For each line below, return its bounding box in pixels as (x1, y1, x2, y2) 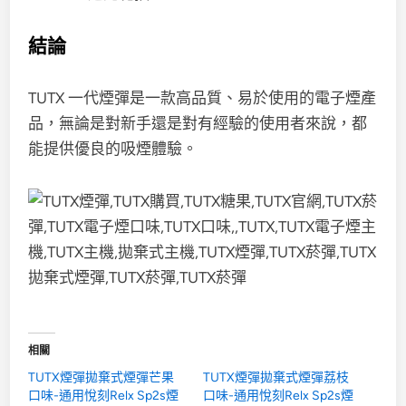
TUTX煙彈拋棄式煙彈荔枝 (203, 370, 349, 385)
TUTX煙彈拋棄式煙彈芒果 (28, 370, 175, 385)
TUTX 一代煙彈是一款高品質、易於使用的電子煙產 (28, 89, 377, 107)
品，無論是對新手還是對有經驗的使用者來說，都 (28, 114, 368, 132)
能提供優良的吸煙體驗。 (28, 140, 198, 158)
